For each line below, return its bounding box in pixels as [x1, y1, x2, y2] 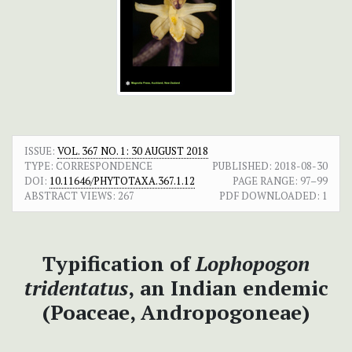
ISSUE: [24, 144, 57, 159]
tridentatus [24, 274, 128, 302]
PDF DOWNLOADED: [219, 189, 320, 203]
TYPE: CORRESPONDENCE [24, 159, 152, 174]
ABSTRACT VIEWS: [24, 189, 115, 203]
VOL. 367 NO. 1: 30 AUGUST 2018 [57, 144, 208, 159]
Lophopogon [196, 250, 310, 277]
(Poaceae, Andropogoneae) [42, 299, 310, 326]
